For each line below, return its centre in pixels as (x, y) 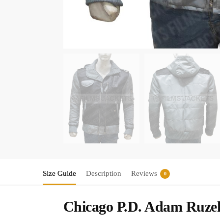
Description (104, 173)
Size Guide (59, 173)
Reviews (144, 173)
